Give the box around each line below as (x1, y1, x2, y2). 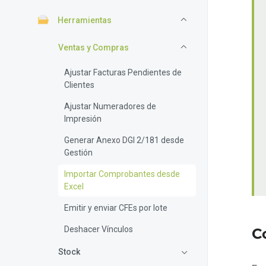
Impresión (64, 113, 102, 123)
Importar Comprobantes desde (64, 169, 180, 179)
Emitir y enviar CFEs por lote (64, 202, 167, 213)
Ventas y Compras (58, 42, 129, 52)
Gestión (64, 147, 93, 157)
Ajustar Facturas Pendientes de (64, 67, 182, 77)
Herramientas (58, 15, 112, 25)
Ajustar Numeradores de (64, 101, 156, 111)
